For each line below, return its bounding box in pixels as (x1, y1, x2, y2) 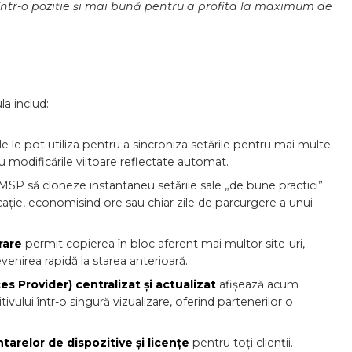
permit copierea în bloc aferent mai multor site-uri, (25, 236, 305, 251)
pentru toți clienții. (192, 335, 293, 350)
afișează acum (219, 277, 299, 291)
